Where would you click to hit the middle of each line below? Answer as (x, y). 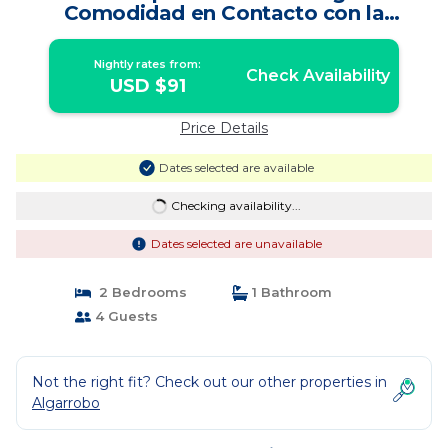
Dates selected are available (236, 167)
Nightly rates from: (148, 64)
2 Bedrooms (138, 292)
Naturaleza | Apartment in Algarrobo (224, 34)
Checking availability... (235, 205)
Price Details (224, 128)
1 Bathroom (290, 292)
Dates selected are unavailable (236, 243)
